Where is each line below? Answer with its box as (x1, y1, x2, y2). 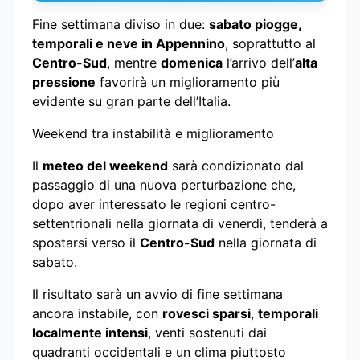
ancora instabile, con (32, 305, 162, 321)
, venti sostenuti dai (148, 324, 267, 341)
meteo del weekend (43, 157, 168, 174)
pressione (32, 73, 96, 90)
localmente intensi (32, 324, 148, 341)
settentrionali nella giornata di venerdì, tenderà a (32, 215, 328, 231)
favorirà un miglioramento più (96, 73, 280, 90)
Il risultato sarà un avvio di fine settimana (32, 285, 283, 302)
